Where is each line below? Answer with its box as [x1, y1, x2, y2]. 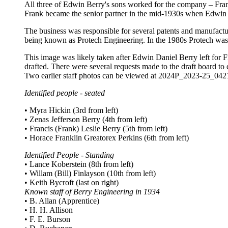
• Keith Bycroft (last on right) [24, 178, 119, 187]
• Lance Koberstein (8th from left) [24, 160, 133, 169]
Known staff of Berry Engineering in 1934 [24, 187, 160, 196]
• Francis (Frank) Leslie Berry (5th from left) [24, 124, 167, 133]
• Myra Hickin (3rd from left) [24, 106, 118, 115]
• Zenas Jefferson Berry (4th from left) [24, 115, 147, 124]
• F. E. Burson [24, 215, 70, 224]
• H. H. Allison [24, 206, 73, 215]
